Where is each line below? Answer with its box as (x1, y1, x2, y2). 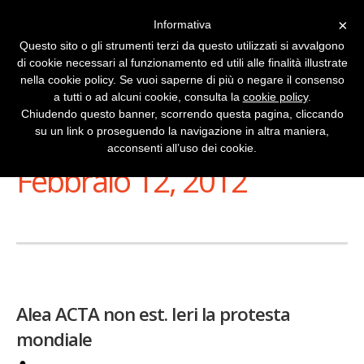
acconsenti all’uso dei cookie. (107, 141, 257, 154)
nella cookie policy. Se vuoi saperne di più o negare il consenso (19, 73, 344, 86)
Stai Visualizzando (16, 134, 167, 159)
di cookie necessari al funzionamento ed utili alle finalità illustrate (16, 56, 348, 69)
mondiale (16, 327, 92, 352)
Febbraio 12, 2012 (16, 159, 247, 201)
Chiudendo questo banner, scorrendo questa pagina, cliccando (20, 107, 344, 120)
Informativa (153, 18, 211, 31)
